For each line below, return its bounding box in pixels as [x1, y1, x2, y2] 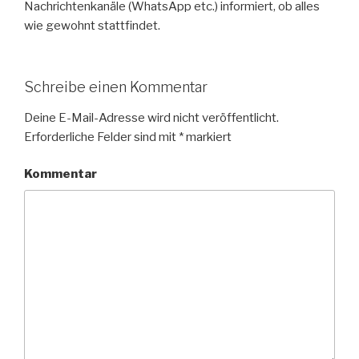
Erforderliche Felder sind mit [24, 129, 179, 144]
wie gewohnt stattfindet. [24, 18, 160, 33]
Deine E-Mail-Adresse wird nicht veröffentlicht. [24, 110, 279, 125]
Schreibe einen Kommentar [24, 79, 208, 96]
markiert [184, 129, 232, 144]
